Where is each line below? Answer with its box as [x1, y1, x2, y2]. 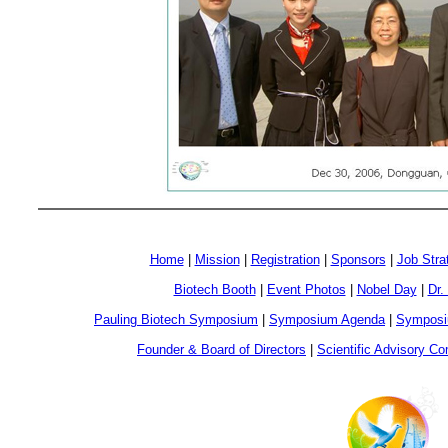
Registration [250, 251, 320, 267]
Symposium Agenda [269, 311, 385, 327]
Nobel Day [356, 281, 417, 297]
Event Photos [266, 281, 346, 297]
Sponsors [330, 251, 386, 267]
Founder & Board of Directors [137, 341, 306, 357]
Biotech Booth [173, 281, 256, 297]
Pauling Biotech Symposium [94, 311, 258, 327]
